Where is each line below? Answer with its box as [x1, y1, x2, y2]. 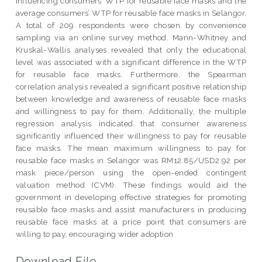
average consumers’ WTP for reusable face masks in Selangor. [15, 8, 247, 18]
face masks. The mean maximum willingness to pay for [15, 143, 247, 153]
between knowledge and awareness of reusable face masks [15, 94, 247, 104]
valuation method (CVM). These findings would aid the [15, 180, 247, 189]
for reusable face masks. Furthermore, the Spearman [15, 69, 247, 79]
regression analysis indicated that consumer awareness [15, 118, 247, 128]
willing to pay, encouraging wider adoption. [15, 229, 175, 239]
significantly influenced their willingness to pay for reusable [15, 130, 247, 140]
